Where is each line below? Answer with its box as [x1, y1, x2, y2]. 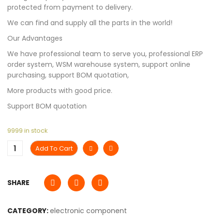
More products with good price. [7, 86, 112, 96]
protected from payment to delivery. [7, 2, 133, 13]
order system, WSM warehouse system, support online [7, 60, 190, 70]
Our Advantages [7, 33, 62, 44]
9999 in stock [7, 126, 47, 136]
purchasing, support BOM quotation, [7, 70, 129, 80]
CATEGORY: [7, 206, 50, 216]
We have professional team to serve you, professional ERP [7, 49, 203, 59]
